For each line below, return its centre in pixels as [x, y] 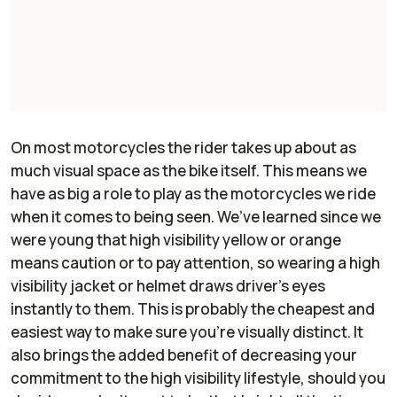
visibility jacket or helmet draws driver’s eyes [168, 285]
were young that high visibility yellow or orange [176, 239]
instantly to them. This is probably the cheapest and [193, 308]
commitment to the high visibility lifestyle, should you [198, 378]
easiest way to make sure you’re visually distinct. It [187, 331]
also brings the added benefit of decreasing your [184, 354]
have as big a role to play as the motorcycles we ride [193, 193]
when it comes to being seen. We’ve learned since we [196, 216]
